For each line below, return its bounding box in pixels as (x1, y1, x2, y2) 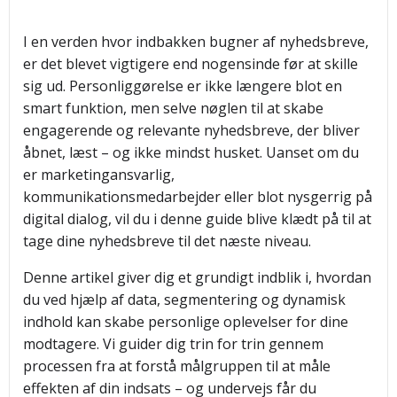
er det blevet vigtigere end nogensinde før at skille (23, 54, 358, 74)
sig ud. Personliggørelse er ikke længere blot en (23, 76, 342, 96)
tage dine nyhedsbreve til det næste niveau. (23, 231, 311, 251)
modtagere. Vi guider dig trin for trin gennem (23, 334, 323, 354)
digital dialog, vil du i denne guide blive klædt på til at (23, 209, 371, 229)
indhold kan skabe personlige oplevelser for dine (23, 312, 348, 331)
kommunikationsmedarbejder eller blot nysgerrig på (23, 187, 372, 206)
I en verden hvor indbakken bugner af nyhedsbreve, (23, 32, 369, 51)
